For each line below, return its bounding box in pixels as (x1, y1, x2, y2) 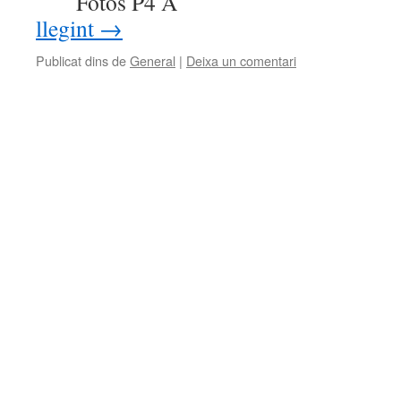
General (130, 51, 175, 70)
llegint (36, 13, 99, 43)
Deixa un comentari (186, 51, 296, 70)
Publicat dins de (36, 51, 126, 70)
